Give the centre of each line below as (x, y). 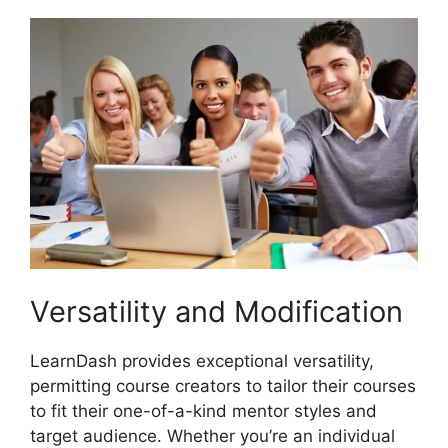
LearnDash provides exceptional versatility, (202, 360)
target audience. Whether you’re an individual (212, 435)
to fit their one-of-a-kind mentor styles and (203, 410)
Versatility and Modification (216, 311)
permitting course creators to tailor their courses (223, 385)
